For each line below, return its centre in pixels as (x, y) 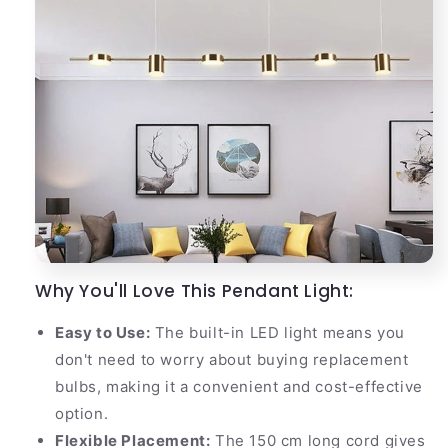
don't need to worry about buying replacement (232, 359)
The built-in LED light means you (278, 332)
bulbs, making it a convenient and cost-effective (239, 386)
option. (82, 413)
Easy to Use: (103, 332)
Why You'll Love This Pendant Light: (194, 290)
